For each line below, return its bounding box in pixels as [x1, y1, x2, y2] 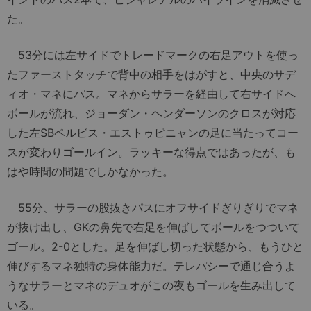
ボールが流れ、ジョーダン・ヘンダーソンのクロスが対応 [7, 106, 296, 120]
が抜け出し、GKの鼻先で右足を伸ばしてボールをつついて [7, 219, 300, 234]
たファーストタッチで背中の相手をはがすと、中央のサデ [7, 67, 296, 81]
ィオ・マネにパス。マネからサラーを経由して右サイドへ [7, 86, 296, 101]
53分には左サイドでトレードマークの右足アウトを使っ [7, 47, 299, 62]
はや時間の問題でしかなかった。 [7, 164, 174, 178]
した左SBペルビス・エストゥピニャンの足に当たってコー [7, 125, 299, 140]
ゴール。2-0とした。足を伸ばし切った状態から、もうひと [7, 239, 303, 253]
